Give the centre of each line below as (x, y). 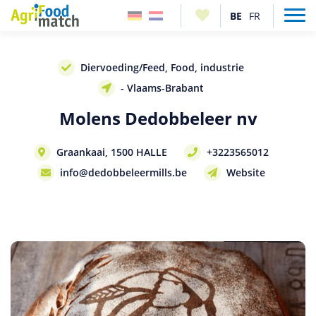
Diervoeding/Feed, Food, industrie (162, 67)
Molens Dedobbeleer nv (158, 118)
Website (245, 172)
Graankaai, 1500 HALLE (111, 152)
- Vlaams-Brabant (162, 88)
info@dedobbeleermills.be (123, 172)
